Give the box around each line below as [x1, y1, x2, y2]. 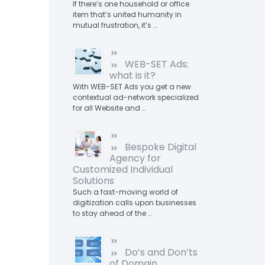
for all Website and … [72, 103, 146, 113]
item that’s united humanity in [72, 9, 182, 20]
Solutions [72, 174, 114, 188]
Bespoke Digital [124, 140, 196, 154]
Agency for [109, 151, 161, 165]
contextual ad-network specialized [72, 92, 199, 102]
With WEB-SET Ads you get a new [72, 82, 191, 92]
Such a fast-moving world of [72, 187, 178, 197]
